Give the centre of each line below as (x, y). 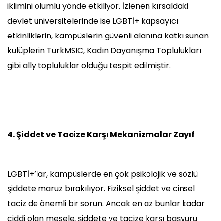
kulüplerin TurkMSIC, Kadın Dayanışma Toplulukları (104, 51)
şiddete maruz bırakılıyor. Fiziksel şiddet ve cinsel (101, 189)
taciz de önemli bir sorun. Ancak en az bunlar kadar (106, 204)
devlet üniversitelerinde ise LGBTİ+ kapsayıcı (93, 21)
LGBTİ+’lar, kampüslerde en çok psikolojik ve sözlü (103, 174)
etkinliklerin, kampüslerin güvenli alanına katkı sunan (108, 36)
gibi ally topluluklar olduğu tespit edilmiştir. (89, 66)
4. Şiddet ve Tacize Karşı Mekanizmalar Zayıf (101, 135)
